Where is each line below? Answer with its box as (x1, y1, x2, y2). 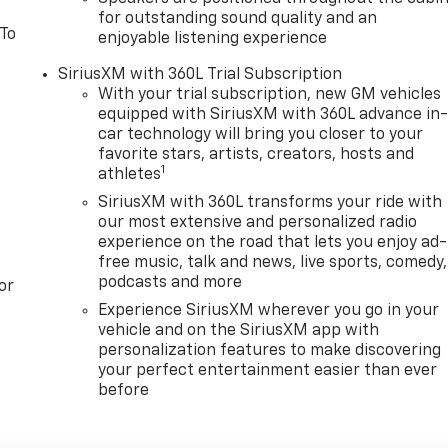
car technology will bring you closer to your (98, 126, 424, 143)
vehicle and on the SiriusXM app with (98, 322, 380, 339)
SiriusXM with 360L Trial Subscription (58, 66, 343, 83)
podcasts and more (98, 274, 243, 291)
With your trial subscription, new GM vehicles (98, 86, 442, 103)
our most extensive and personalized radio (98, 214, 418, 231)
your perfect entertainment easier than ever (98, 362, 438, 379)
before (98, 382, 150, 399)
